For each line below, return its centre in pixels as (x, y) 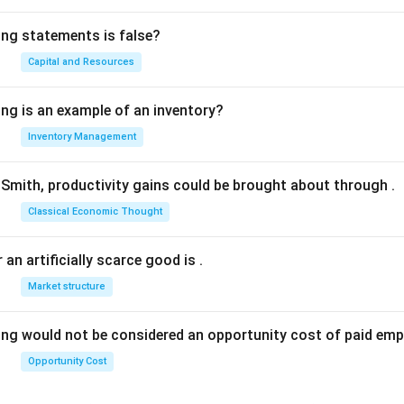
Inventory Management (82, 137)
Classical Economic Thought (95, 211)
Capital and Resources (81, 62)
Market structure (67, 286)
